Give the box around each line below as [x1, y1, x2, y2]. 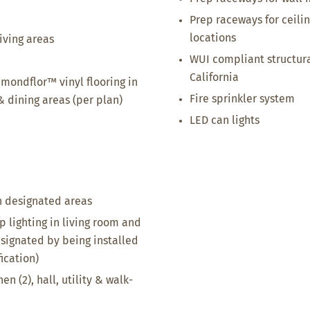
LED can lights [190, 115, 259, 126]
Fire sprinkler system [190, 93, 295, 104]
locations [190, 33, 236, 44]
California [190, 72, 239, 83]
